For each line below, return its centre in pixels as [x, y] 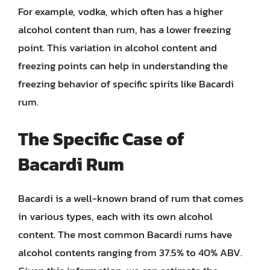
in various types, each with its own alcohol [115, 216]
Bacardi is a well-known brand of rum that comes [131, 198]
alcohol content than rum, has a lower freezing [124, 30]
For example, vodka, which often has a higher [121, 11]
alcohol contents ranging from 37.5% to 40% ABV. [130, 252]
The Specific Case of [101, 139]
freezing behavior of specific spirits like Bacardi [126, 84]
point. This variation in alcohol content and [118, 48]
